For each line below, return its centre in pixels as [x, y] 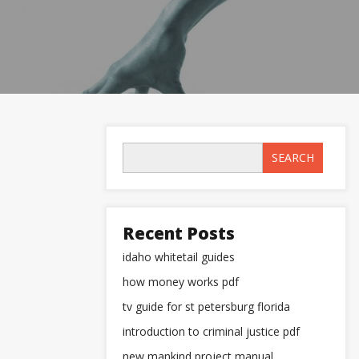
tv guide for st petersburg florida [206, 307]
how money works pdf [181, 282]
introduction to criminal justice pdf [211, 331]
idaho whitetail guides [179, 257]
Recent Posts [179, 233]
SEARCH [293, 157]
